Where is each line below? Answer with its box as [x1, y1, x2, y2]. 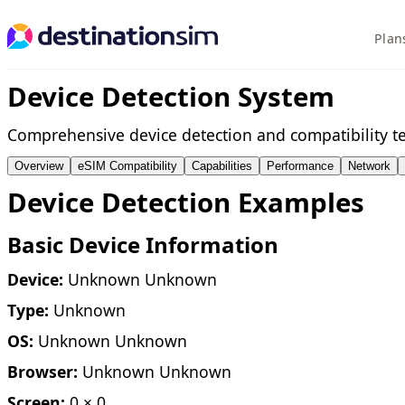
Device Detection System [7, 79, 334, 115]
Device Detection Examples [7, 184, 364, 221]
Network [348, 159, 391, 173]
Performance [267, 159, 334, 173]
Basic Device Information [7, 230, 278, 259]
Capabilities [192, 159, 252, 173]
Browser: [7, 361, 78, 382]
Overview [14, 159, 63, 173]
